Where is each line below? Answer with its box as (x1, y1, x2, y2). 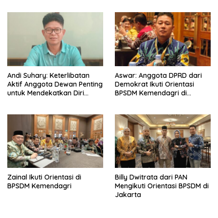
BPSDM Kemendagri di (115, 88, 187, 97)
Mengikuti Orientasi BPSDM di (115, 182, 209, 191)
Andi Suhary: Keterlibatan (7, 71, 90, 80)
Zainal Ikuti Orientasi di (7, 173, 81, 182)
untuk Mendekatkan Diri (7, 88, 84, 97)
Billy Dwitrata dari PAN (115, 173, 187, 182)
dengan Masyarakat (7, 97, 73, 106)
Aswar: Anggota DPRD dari (115, 71, 202, 80)
